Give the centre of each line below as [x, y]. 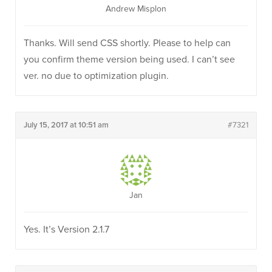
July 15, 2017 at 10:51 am [66, 125]
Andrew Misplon [136, 9]
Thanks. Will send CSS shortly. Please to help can [127, 43]
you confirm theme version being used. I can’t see [129, 59]
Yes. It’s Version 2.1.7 [66, 229]
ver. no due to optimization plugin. [96, 76]
